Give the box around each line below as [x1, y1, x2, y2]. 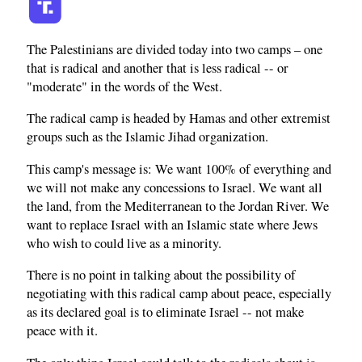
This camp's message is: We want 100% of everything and [27, 159, 331, 178]
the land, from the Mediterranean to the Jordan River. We [27, 196, 329, 215]
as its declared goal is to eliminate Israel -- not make [27, 303, 304, 322]
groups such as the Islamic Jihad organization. [27, 128, 268, 146]
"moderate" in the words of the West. [27, 77, 222, 95]
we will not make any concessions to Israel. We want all [27, 178, 322, 196]
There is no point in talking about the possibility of [27, 266, 296, 284]
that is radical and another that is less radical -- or [27, 58, 288, 77]
